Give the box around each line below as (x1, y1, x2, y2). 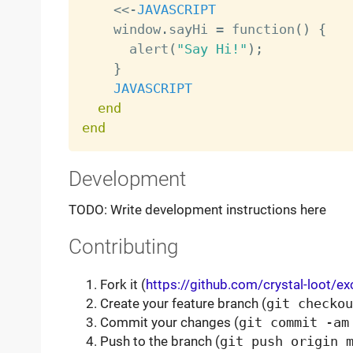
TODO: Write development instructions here (68, 202, 326, 218)
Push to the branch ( (99, 333, 220, 349)
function (223, 20, 295, 37)
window (81, 20, 161, 37)
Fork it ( (99, 276, 146, 292)
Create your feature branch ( (99, 295, 266, 311)
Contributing (68, 235, 178, 259)
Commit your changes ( (99, 314, 239, 330)
